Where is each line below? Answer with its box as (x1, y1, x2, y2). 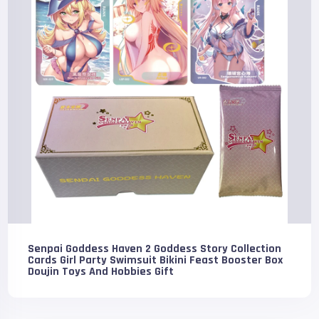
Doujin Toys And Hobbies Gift (28, 264, 174, 279)
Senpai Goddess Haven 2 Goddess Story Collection (28, 241, 282, 256)
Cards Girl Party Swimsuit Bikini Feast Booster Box (28, 253, 283, 268)
